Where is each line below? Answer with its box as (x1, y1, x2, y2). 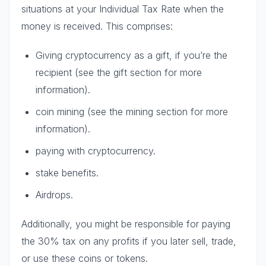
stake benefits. (36, 166, 99, 179)
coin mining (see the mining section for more (36, 105, 228, 118)
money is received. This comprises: (21, 20, 173, 32)
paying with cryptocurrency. (36, 144, 156, 157)
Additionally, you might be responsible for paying (21, 217, 230, 230)
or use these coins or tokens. (21, 252, 148, 264)
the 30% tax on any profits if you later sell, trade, (21, 235, 236, 247)
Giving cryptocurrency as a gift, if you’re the (36, 49, 227, 61)
